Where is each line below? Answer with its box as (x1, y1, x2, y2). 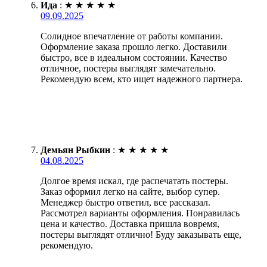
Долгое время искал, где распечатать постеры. (41, 175, 228, 186)
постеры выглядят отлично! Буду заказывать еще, (41, 229, 241, 240)
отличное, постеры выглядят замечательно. (41, 63, 216, 73)
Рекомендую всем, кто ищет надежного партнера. (41, 73, 243, 84)
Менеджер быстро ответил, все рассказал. (41, 197, 210, 207)
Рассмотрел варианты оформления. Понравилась (41, 207, 240, 218)
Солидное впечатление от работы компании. (41, 30, 223, 41)
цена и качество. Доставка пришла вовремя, (41, 218, 219, 229)
